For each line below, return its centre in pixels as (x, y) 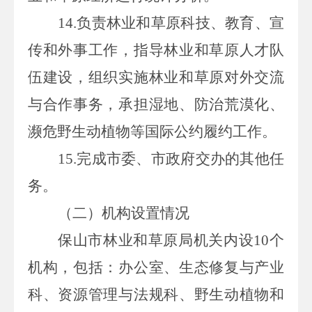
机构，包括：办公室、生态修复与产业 (156, 267)
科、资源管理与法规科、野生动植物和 (156, 294)
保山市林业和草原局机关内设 (156, 240)
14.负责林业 (97, 23)
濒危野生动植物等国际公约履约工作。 (152, 131)
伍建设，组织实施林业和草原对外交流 (156, 77)
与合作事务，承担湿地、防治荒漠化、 (156, 104)
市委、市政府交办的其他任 (195, 158)
